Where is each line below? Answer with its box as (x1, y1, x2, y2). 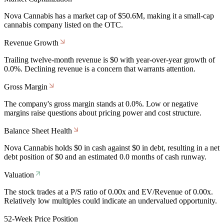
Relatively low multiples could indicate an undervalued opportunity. (4, 196, 217, 205)
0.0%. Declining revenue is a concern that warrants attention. (4, 64, 195, 73)
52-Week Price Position (4, 214, 78, 223)
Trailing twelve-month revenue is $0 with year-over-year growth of (4, 55, 215, 64)
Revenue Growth (4, 38, 58, 47)
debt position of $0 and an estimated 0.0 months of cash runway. (4, 152, 206, 161)
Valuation (4, 170, 34, 179)
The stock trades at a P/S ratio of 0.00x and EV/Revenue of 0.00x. (4, 187, 213, 196)
